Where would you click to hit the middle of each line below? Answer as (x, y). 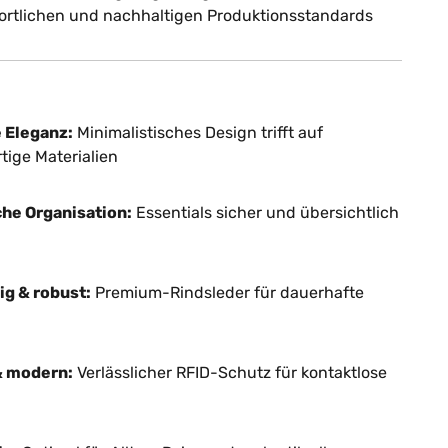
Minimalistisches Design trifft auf (197, 132)
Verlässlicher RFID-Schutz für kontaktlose (229, 372)
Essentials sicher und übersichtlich (265, 212)
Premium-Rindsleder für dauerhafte (227, 292)
